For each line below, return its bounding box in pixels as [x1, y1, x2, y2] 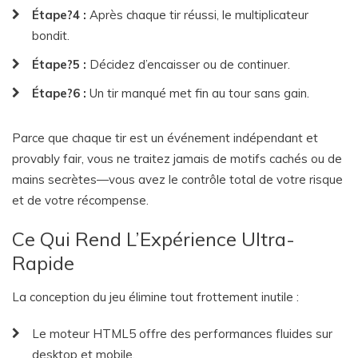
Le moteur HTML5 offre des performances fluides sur [32, 326, 332, 341]
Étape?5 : [32, 57, 86, 72]
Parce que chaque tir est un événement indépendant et [12, 130, 318, 145]
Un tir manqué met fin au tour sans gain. [86, 86, 309, 101]
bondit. [32, 28, 70, 43]
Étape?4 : [32, 7, 86, 22]
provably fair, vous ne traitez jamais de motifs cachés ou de [12, 151, 342, 166]
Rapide [12, 251, 74, 275]
